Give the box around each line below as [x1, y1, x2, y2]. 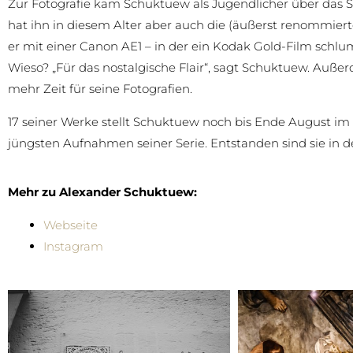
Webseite [43, 217, 98, 232]
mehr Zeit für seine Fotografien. [8, 80, 192, 96]
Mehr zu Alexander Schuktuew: [8, 184, 197, 199]
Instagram [43, 238, 103, 254]
